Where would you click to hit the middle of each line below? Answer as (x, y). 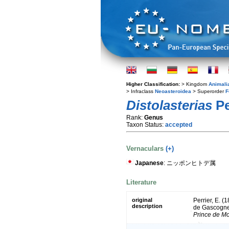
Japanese (149, 163)
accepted (179, 125)
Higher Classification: (154, 84)
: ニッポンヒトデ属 (190, 163)
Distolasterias (169, 105)
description (147, 206)
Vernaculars (146, 149)
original (142, 200)
